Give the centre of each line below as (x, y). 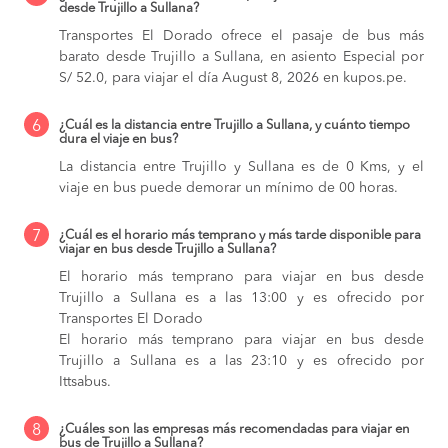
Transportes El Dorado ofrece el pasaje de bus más (241, 36)
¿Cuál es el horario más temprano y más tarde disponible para (240, 236)
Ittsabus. (85, 382)
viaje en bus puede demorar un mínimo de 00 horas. (228, 188)
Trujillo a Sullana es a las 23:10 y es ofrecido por (241, 361)
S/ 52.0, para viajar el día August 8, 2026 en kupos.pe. (233, 78)
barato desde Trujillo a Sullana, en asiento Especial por (241, 57)
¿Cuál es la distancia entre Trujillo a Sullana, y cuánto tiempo (234, 126)
